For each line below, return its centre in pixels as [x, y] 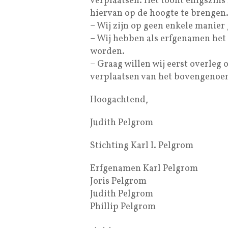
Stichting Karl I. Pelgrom [142, 146]
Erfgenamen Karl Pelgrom [144, 168]
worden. [107, 51]
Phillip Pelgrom [123, 207]
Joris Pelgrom [118, 181]
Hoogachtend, [119, 100]
